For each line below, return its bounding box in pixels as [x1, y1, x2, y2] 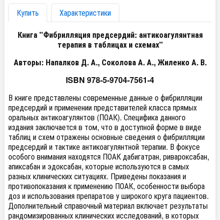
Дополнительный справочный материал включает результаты [8, 200, 208, 211]
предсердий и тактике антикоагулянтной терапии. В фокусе [8, 141, 200, 152]
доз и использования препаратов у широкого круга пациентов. [8, 190, 209, 201]
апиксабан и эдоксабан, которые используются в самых [8, 161, 189, 172]
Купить [17, 7, 39, 18]
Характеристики [59, 7, 111, 18]
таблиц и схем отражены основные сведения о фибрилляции [8, 131, 205, 142]
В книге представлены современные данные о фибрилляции [8, 92, 202, 103]
